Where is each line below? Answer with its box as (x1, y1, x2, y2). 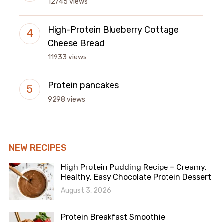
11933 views (47, 53, 87, 62)
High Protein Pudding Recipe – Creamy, (60, 163, 207, 172)
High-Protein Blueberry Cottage (47, 24, 179, 36)
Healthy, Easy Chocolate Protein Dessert (60, 172, 211, 182)
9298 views (47, 95, 85, 104)
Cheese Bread (47, 38, 105, 49)
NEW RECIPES (8, 142, 67, 154)
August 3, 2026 (60, 186, 111, 195)
